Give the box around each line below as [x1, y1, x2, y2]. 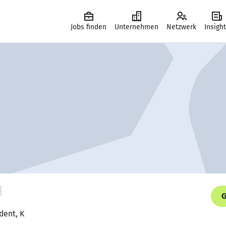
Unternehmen [115, 23, 158, 31]
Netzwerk [166, 23, 196, 31]
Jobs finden [71, 23, 106, 31]
